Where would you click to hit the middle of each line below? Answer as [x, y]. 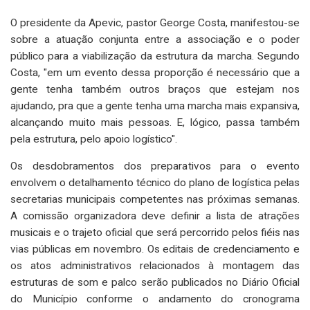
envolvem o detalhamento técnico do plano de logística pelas [155, 182]
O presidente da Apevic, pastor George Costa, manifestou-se [155, 22]
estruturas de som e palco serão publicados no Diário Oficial [155, 282]
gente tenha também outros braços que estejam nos [155, 89]
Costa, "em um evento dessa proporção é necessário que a [155, 72]
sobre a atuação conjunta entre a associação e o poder [155, 39]
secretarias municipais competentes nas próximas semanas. [155, 199]
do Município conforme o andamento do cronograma [155, 299]
